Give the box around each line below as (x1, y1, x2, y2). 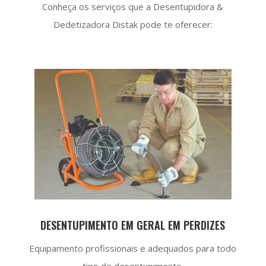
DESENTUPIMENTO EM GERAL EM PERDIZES (40, 217, 226, 233)
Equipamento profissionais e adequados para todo (29, 242, 237, 254)
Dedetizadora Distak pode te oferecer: (53, 18, 213, 30)
